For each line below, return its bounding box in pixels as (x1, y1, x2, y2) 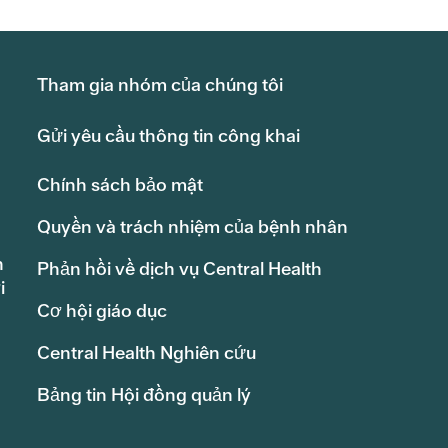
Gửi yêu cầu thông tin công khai (36, 124, 300, 148)
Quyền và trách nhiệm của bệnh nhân (36, 215, 348, 239)
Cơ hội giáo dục (36, 299, 167, 323)
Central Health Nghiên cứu (36, 341, 256, 365)
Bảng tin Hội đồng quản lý (36, 383, 251, 407)
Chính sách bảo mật (36, 173, 203, 197)
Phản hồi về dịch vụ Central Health (36, 257, 322, 281)
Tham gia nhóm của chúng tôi (36, 73, 283, 97)
